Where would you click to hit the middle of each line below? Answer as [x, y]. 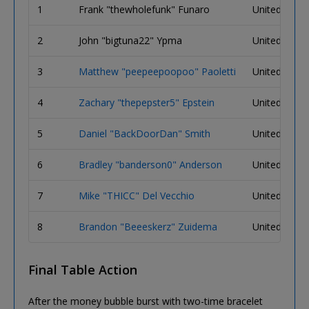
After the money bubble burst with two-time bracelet [146, 301]
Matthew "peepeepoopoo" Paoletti [157, 71]
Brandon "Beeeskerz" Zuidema [148, 226]
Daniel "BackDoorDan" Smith [144, 133]
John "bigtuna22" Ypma [130, 40]
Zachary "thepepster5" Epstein [147, 102]
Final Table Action [83, 269]
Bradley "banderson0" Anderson [150, 164]
